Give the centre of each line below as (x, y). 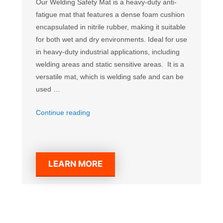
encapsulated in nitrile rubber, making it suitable (111, 27)
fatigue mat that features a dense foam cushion (110, 14)
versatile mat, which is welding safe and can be (110, 76)
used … (48, 89)
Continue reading (63, 112)
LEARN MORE (76, 164)
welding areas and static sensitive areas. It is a (110, 64)
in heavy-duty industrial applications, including (108, 52)
